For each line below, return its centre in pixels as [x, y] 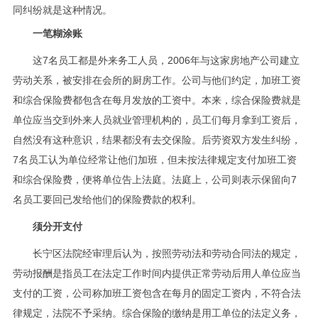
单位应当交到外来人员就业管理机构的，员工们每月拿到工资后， [157, 120]
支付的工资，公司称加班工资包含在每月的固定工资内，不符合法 [157, 293]
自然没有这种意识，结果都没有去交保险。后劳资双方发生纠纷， [157, 139]
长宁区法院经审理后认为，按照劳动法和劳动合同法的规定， [157, 253]
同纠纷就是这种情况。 [62, 10]
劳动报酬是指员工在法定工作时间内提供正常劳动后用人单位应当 [157, 273]
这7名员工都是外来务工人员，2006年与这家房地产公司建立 [156, 60]
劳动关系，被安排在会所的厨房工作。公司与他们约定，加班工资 [157, 80]
